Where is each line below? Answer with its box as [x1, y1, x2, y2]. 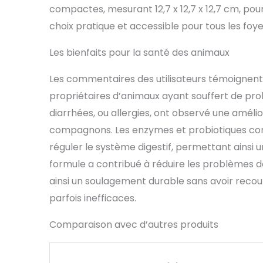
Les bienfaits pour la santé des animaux [49, 46, 230, 60]
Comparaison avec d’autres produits [49, 218, 218, 232]
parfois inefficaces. [49, 191, 136, 205]
